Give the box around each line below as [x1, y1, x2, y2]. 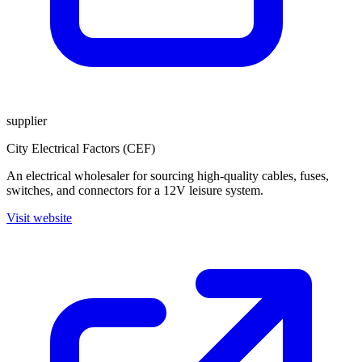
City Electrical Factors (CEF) [6, 141, 155, 155]
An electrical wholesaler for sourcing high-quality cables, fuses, [6, 169, 329, 183]
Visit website [6, 211, 72, 225]
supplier [6, 114, 47, 128]
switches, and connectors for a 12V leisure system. [6, 183, 263, 197]
